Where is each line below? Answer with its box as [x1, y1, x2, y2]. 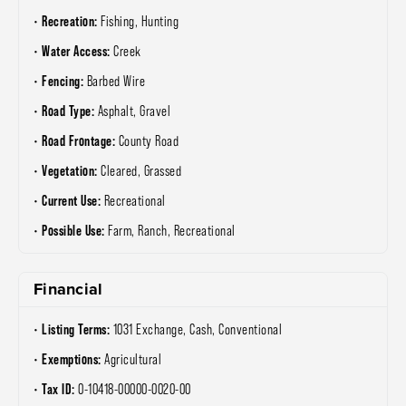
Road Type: [42, 102, 98, 120]
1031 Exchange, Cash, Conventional [112, 322, 282, 338]
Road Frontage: [42, 132, 119, 150]
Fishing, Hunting [101, 14, 179, 30]
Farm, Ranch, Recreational [108, 223, 236, 239]
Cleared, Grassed [101, 163, 181, 179]
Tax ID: [42, 381, 78, 398]
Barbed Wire [86, 73, 145, 90]
